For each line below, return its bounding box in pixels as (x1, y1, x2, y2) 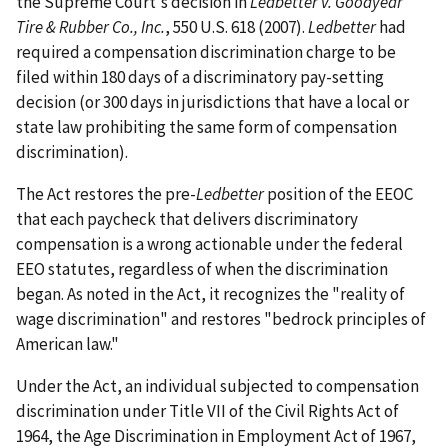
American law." (16, 332, 119, 355)
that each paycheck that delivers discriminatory (16, 207, 358, 230)
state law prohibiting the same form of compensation (16, 115, 397, 138)
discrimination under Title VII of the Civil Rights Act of (16, 399, 399, 422)
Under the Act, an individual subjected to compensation (16, 374, 419, 397)
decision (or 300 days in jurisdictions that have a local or (16, 90, 409, 113)
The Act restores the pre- (16, 182, 196, 205)
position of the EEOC (264, 182, 413, 205)
